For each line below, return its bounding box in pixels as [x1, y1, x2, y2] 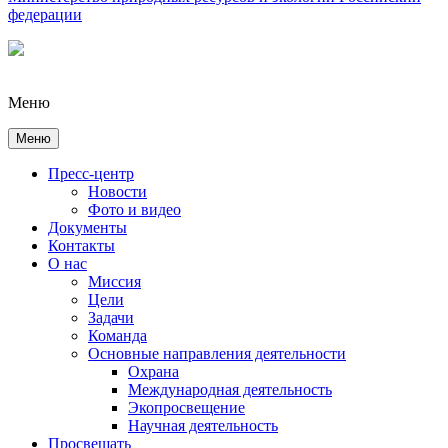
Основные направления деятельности [88, 345, 346, 362]
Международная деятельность [128, 381, 332, 398]
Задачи [88, 309, 134, 326]
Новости [88, 183, 147, 200]
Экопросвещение [128, 399, 245, 416]
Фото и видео [88, 201, 181, 218]
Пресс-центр [48, 165, 134, 182]
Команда [88, 327, 147, 344]
